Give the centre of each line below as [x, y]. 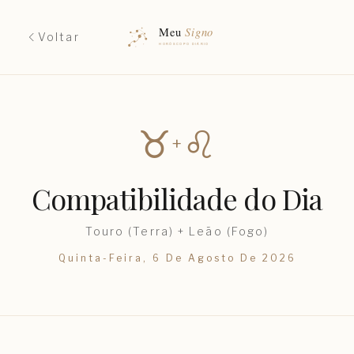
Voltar [59, 36]
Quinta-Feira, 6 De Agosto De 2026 [177, 258]
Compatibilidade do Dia [177, 198]
